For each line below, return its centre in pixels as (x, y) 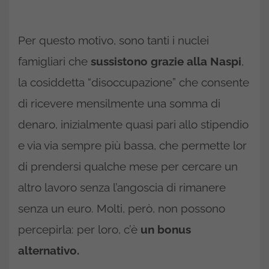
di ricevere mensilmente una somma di (119, 103)
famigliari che (54, 61)
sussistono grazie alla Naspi (166, 61)
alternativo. (49, 250)
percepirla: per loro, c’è (79, 229)
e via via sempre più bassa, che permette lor (132, 145)
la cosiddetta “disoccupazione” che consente (134, 82)
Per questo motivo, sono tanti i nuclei (113, 40)
